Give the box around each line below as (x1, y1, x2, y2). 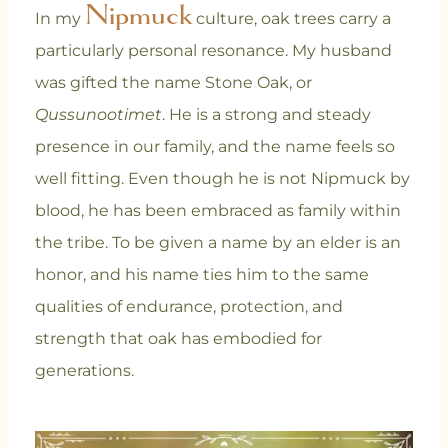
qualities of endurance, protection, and (34, 297, 343, 317)
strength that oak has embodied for (34, 329, 322, 349)
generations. (34, 361, 134, 381)
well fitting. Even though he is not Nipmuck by (34, 169, 410, 189)
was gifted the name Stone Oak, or (34, 73, 312, 93)
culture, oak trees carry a (191, 9, 391, 29)
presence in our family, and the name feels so (34, 137, 395, 157)
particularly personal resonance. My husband (34, 41, 392, 61)
